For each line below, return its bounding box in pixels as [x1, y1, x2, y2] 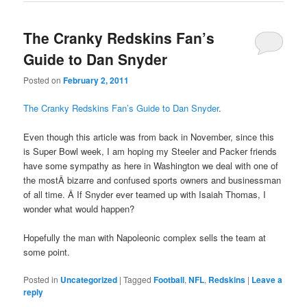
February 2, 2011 [63, 73, 130, 86]
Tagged [123, 273, 152, 286]
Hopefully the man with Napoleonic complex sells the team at [23, 231, 267, 245]
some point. [23, 245, 71, 259]
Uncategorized [60, 273, 118, 286]
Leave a [251, 273, 283, 286]
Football [153, 273, 185, 286]
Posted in [23, 273, 59, 286]
